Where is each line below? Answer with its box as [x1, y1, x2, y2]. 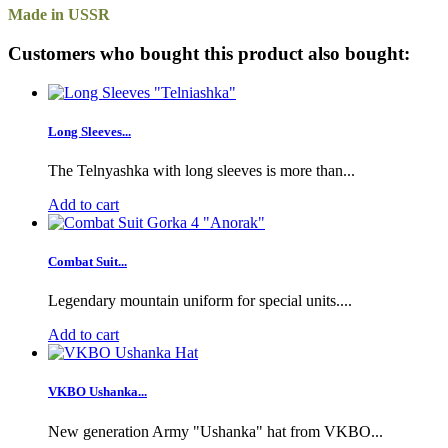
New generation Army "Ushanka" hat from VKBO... [48, 422, 383, 440]
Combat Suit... [48, 254, 127, 270]
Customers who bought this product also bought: [8, 42, 410, 64]
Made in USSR [8, 6, 110, 24]
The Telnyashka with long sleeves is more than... [48, 161, 355, 179]
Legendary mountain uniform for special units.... [48, 292, 352, 310]
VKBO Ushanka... [48, 384, 147, 400]
